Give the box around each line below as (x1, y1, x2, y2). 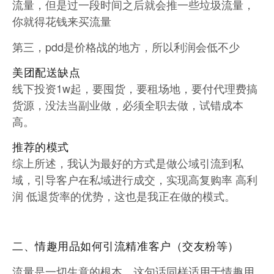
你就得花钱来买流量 (12, 13, 111, 29)
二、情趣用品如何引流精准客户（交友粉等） (12, 239, 239, 254)
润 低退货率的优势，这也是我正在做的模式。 (12, 188, 235, 204)
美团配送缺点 (12, 65, 81, 80)
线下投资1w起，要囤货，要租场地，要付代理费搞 (12, 80, 257, 97)
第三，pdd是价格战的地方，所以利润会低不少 (12, 39, 240, 55)
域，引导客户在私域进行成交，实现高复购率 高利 (12, 171, 257, 188)
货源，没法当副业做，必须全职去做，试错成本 (12, 97, 243, 113)
